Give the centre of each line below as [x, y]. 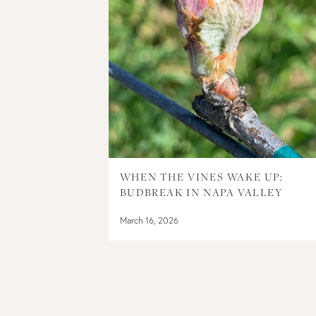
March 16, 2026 [149, 220]
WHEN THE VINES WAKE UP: [201, 176]
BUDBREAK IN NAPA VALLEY [201, 192]
